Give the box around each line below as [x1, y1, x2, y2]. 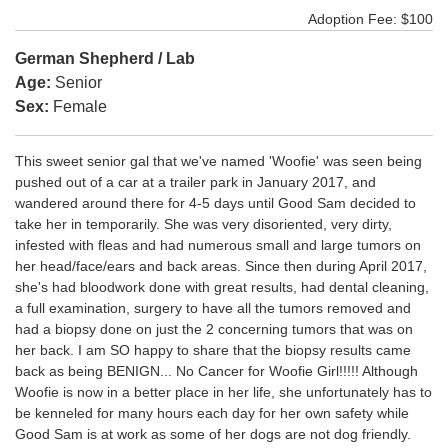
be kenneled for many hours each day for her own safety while [15, 405, 409, 422]
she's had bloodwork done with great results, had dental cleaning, [15, 279, 429, 296]
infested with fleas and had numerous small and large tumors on [15, 237, 421, 254]
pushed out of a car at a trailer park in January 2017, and [15, 174, 376, 191]
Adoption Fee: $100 [308, 11, 433, 28]
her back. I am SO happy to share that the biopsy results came [15, 342, 411, 359]
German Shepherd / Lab [15, 50, 195, 68]
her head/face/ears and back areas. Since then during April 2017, [15, 258, 427, 275]
